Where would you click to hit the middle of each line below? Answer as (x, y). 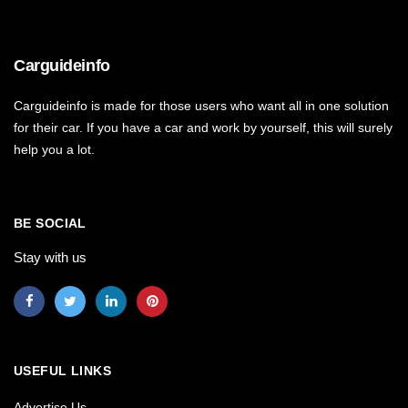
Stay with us (50, 258)
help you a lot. (54, 150)
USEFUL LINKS (63, 371)
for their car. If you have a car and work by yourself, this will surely (203, 128)
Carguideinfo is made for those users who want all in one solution (201, 106)
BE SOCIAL (50, 224)
